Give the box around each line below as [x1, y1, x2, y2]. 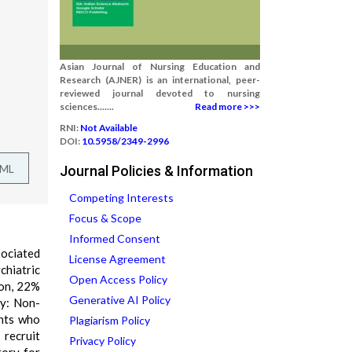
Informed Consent [69, 232, 160, 245]
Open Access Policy [69, 273, 167, 286]
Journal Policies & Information [60, 163, 253, 179]
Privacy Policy [69, 334, 136, 347]
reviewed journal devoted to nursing [60, 87, 260, 99]
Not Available [80, 122, 137, 134]
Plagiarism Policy [69, 313, 150, 327]
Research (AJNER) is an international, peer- [60, 74, 260, 86]
